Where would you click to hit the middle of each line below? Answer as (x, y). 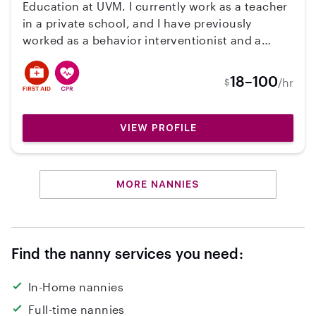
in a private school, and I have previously (137, 23)
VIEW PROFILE (158, 128)
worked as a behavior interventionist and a (142, 40)
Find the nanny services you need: (127, 253)
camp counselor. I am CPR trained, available (146, 57)
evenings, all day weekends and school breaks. (153, 74)
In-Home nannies (76, 287)
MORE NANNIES (158, 184)
